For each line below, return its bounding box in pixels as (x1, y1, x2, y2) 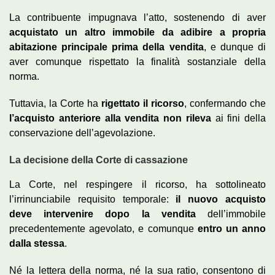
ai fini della (211, 113, 266, 124)
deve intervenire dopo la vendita (9, 209, 196, 220)
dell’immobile (195, 209, 266, 220)
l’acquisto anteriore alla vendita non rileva (9, 113, 211, 124)
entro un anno (197, 223, 266, 234)
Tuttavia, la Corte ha (9, 98, 101, 109)
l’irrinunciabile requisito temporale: (9, 194, 176, 205)
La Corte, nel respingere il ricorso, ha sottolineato (9, 179, 266, 190)
